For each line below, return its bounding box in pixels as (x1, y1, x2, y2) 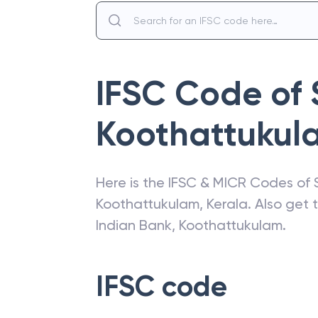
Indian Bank (96, 216, 172, 234)
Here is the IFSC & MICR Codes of (96, 174, 314, 191)
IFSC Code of (96, 73, 310, 114)
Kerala (207, 195, 248, 212)
